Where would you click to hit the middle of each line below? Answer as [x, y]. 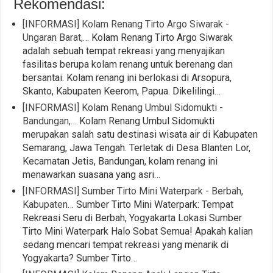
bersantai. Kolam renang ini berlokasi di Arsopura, [127, 77]
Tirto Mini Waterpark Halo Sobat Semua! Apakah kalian [138, 231]
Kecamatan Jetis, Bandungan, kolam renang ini [120, 161]
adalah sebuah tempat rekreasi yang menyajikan [124, 51]
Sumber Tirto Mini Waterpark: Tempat [154, 204]
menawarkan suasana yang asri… [92, 174]
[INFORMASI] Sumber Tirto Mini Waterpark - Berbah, [133, 191]
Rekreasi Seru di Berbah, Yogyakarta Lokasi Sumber [133, 218]
